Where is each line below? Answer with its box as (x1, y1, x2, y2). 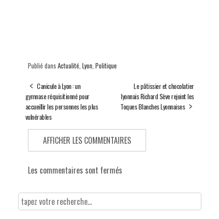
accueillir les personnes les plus (25, 101, 98, 112)
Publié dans (27, 61, 58, 71)
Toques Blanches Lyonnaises (120, 101, 185, 112)
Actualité (57, 61, 79, 71)
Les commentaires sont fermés (27, 164, 122, 176)
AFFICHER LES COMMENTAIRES (43, 134, 131, 147)
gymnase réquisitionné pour (25, 91, 89, 102)
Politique (95, 61, 117, 71)
